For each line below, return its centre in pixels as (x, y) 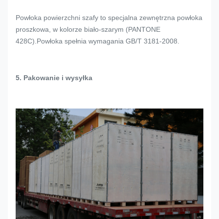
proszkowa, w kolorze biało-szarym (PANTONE (88, 30)
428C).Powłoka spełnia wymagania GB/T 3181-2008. (98, 41)
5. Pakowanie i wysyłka (54, 78)
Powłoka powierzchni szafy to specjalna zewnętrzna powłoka (109, 18)
